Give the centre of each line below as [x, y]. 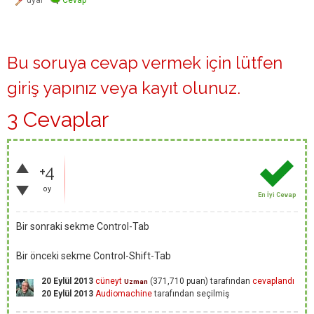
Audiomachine [124, 294]
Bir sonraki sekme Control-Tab [83, 226]
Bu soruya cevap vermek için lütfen [145, 63]
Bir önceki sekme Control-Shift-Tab [94, 256]
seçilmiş [213, 294]
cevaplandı [273, 281]
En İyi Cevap [277, 195]
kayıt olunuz [189, 88]
